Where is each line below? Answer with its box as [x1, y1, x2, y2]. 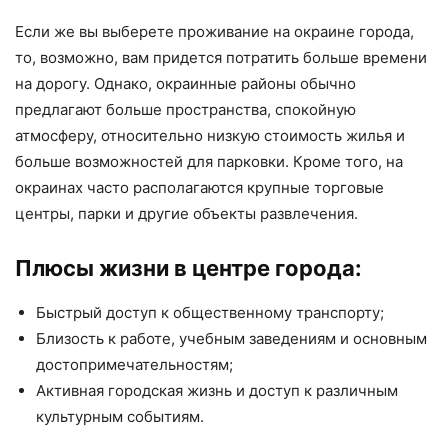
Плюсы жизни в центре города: [15, 255, 362, 282]
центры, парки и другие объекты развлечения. [15, 204, 358, 224]
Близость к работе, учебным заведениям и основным [36, 329, 427, 349]
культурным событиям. [36, 407, 204, 427]
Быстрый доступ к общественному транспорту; [36, 303, 384, 323]
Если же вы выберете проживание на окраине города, [15, 22, 414, 42]
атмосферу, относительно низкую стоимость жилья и [15, 126, 405, 146]
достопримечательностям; [36, 355, 233, 375]
